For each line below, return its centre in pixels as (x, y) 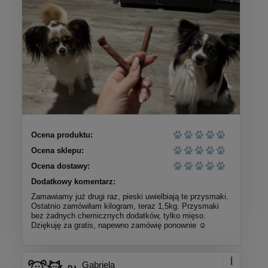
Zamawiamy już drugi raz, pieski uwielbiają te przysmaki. (130, 196)
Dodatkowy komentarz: (73, 181)
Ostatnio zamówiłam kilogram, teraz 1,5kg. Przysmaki (125, 206)
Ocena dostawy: (60, 166)
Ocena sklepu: (57, 150)
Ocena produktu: (62, 135)
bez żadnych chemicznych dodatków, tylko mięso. (118, 215)
